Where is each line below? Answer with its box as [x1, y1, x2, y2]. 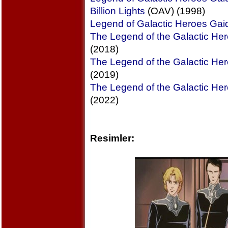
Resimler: [90, 133, 134, 144]
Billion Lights [90, 6, 145, 16]
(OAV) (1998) [145, 6, 205, 16]
